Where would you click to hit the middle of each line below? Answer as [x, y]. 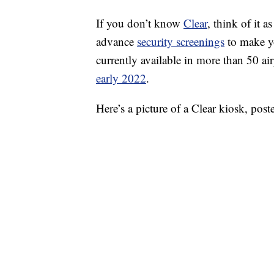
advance [117, 42]
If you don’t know [140, 23]
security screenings [181, 42]
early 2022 [121, 78]
